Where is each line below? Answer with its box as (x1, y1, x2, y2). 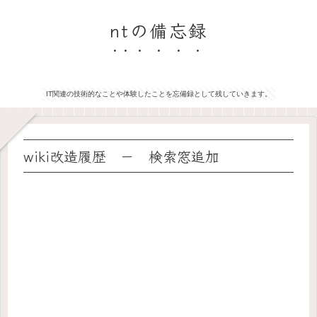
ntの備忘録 (109, 17, 208, 42)
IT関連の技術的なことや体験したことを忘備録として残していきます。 (45, 89, 272, 98)
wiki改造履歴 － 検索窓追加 (23, 145, 219, 166)
